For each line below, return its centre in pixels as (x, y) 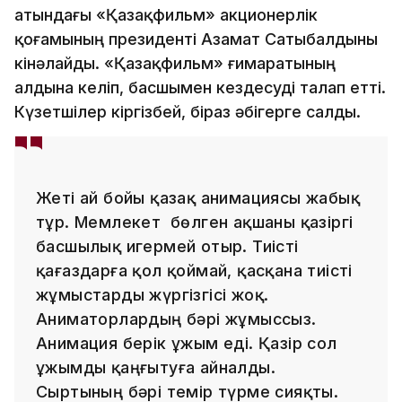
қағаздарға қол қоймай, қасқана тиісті (194, 270)
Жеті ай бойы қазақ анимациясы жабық (198, 197)
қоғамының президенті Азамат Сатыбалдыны (196, 39)
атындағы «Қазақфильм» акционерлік (166, 14)
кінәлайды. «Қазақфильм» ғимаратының (175, 63)
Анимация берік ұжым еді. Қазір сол (187, 343)
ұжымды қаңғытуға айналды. (156, 367)
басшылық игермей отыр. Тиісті (167, 246)
